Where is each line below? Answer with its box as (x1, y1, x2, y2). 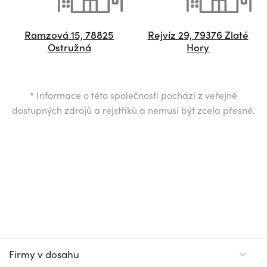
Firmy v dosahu (9, 247, 79, 261)
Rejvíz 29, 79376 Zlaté (147, 27, 249, 42)
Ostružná (47, 40, 91, 54)
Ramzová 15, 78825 (24, 27, 114, 42)
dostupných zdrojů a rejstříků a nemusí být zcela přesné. (12, 103, 255, 117)
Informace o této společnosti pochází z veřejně (34, 88, 237, 102)
